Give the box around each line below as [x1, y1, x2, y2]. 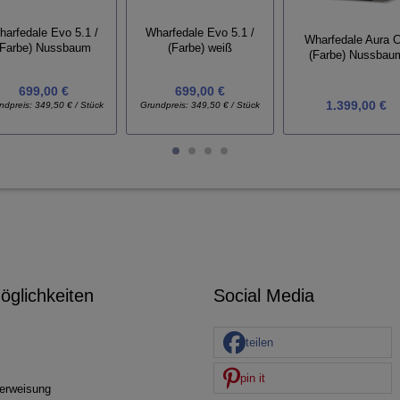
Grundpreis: [139, 100, 191, 110]
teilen [246, 335, 273, 349]
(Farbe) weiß [167, 42, 232, 54]
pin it [240, 371, 265, 385]
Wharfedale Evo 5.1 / [145, 27, 254, 39]
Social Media [213, 286, 314, 305]
